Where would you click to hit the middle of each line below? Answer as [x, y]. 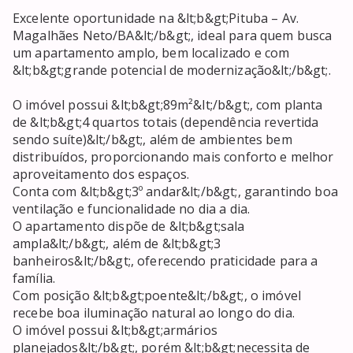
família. [34, 279]
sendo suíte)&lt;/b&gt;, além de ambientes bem [152, 140]
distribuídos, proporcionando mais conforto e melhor [173, 157]
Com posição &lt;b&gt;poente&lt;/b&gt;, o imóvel [157, 296]
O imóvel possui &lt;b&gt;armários [115, 331]
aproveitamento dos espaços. [101, 175]
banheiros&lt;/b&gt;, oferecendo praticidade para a [165, 261]
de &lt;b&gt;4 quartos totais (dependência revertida [166, 123]
